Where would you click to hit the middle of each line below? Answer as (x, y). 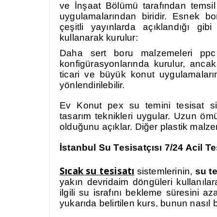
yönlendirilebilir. (92, 85)
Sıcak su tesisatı (97, 171)
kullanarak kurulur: (99, 38)
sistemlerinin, (165, 171)
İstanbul (79, 147)
